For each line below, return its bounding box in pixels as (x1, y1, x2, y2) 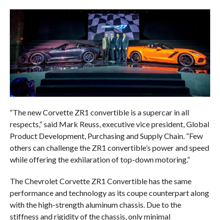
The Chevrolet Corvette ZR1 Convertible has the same (9, 176, 192, 186)
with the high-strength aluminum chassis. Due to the (9, 200, 181, 210)
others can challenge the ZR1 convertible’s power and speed (9, 143, 209, 153)
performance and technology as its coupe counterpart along (9, 188, 209, 198)
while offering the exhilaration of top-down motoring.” (9, 155, 190, 165)
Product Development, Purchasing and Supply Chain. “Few (9, 131, 203, 141)
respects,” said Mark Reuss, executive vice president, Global (9, 119, 209, 129)
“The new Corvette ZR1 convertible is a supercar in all (9, 108, 189, 117)
